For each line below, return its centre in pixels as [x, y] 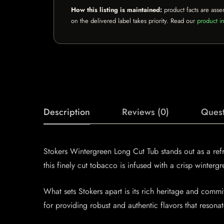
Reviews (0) [145, 112]
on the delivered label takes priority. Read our [134, 21]
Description [67, 112]
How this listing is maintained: [116, 10]
